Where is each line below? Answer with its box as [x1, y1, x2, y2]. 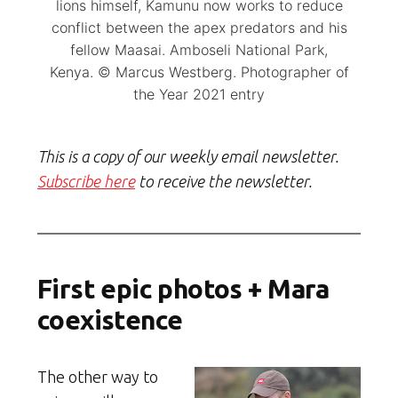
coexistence [37, 305, 183, 336]
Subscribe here [37, 172, 135, 191]
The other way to [37, 368, 158, 386]
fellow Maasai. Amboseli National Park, [70, 41, 328, 60]
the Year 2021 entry [133, 85, 265, 104]
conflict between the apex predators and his [51, 19, 347, 37]
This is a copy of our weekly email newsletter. [37, 147, 338, 166]
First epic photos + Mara [37, 274, 330, 305]
